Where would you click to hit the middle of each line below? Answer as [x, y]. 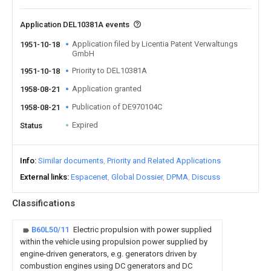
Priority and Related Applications [164, 161]
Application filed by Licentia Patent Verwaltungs [155, 44]
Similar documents [71, 161]
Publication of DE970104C [117, 107]
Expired [85, 125]
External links [44, 177]
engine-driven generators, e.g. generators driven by [108, 254]
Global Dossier [137, 177]
